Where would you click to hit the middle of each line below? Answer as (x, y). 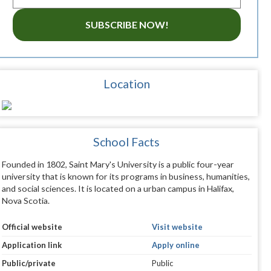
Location (126, 84)
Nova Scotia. (25, 201)
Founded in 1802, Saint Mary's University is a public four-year (118, 165)
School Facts (127, 142)
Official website (32, 227)
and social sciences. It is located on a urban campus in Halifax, (118, 189)
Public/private (28, 263)
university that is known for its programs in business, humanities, (126, 177)
